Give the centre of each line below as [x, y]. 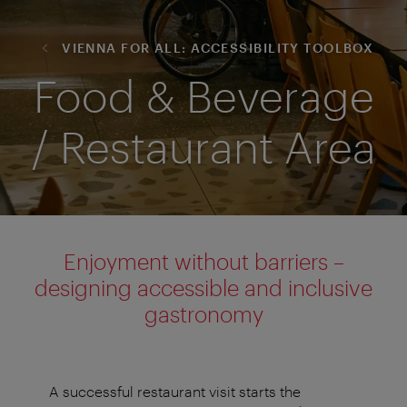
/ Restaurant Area [203, 146]
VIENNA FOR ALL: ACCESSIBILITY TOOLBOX [216, 47]
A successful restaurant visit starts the [175, 391]
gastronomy [203, 313]
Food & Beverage [203, 95]
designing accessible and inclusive [203, 287]
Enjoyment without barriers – [203, 261]
